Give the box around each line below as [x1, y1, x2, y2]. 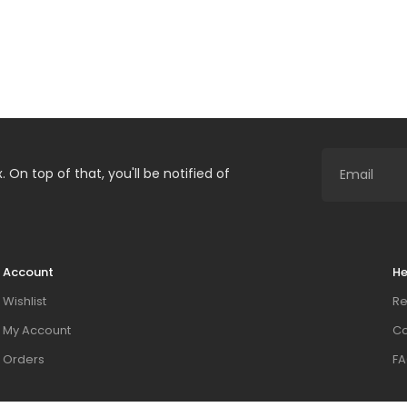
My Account [3, 322, 71, 339]
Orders [3, 351, 45, 368]
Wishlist [3, 293, 46, 310]
